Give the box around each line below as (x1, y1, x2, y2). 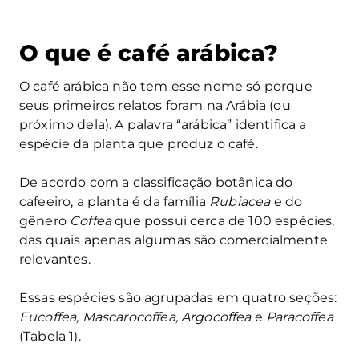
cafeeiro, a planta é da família (19, 194, 210, 210)
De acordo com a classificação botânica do (19, 175, 293, 191)
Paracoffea (266, 309, 333, 325)
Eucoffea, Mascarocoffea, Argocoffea (19, 309, 252, 325)
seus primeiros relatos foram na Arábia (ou (19, 98, 291, 114)
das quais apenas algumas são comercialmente (19, 232, 328, 248)
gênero (19, 213, 71, 229)
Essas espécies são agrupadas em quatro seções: (19, 290, 337, 306)
